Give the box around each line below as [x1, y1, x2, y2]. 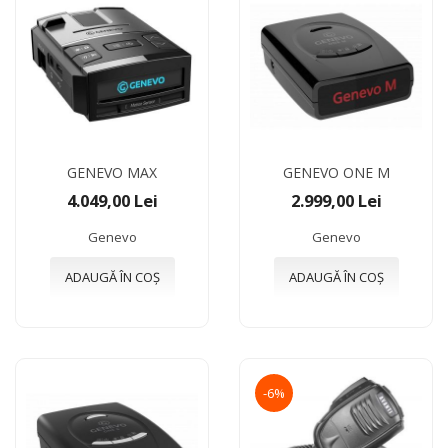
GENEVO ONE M [282, 162, 390, 182]
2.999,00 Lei [290, 188, 382, 212]
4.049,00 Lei [66, 188, 158, 212]
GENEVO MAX [67, 162, 157, 182]
